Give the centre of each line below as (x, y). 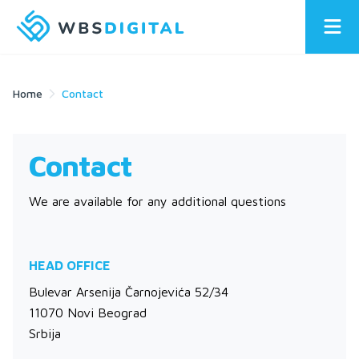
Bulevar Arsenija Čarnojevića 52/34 (129, 292)
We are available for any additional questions (157, 201)
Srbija (45, 333)
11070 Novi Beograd (88, 313)
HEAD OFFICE (70, 265)
